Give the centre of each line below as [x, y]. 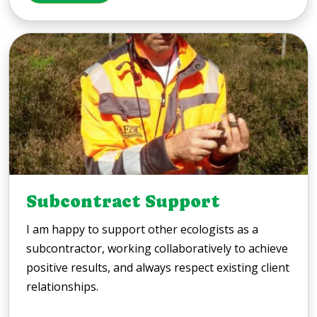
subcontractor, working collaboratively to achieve [157, 249]
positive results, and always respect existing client [158, 268]
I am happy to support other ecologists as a [142, 230]
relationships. [62, 287]
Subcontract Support [123, 202]
